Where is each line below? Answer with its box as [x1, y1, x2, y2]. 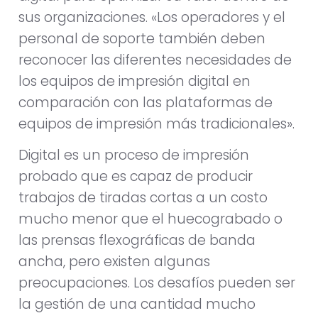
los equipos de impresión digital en [18, 72, 251, 92]
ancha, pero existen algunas [18, 252, 210, 272]
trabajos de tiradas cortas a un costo [18, 188, 268, 208]
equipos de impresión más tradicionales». [18, 114, 295, 134]
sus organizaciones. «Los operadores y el [18, 8, 285, 28]
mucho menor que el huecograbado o [18, 209, 283, 229]
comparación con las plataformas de [18, 93, 273, 113]
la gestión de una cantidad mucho [18, 295, 256, 314]
